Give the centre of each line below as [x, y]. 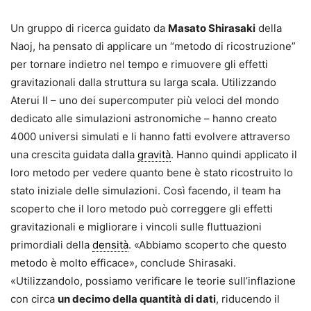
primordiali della [51, 244]
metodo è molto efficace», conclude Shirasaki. [123, 262]
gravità [154, 154]
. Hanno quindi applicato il [234, 154]
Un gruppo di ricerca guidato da [89, 28]
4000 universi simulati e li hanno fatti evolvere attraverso [150, 136]
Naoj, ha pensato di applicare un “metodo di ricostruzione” [153, 46]
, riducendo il [248, 299]
